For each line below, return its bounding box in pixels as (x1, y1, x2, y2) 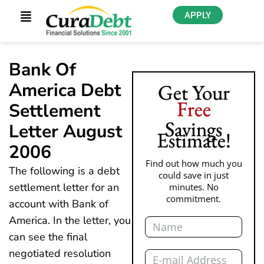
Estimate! (156, 127, 231, 154)
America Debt (9, 78, 121, 103)
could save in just (159, 169, 229, 181)
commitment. (166, 193, 221, 205)
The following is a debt (9, 164, 120, 179)
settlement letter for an (9, 180, 119, 195)
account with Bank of (9, 197, 108, 212)
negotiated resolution (9, 246, 111, 261)
